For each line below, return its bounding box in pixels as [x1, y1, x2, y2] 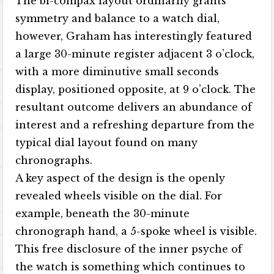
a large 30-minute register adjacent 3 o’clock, [15, 48, 255, 60]
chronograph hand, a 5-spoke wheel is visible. [15, 225, 257, 237]
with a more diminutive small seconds [15, 65, 220, 78]
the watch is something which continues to [15, 261, 246, 273]
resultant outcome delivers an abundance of [15, 101, 253, 113]
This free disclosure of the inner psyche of [15, 243, 243, 255]
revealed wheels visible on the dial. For [15, 190, 223, 202]
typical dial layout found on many [15, 136, 198, 149]
